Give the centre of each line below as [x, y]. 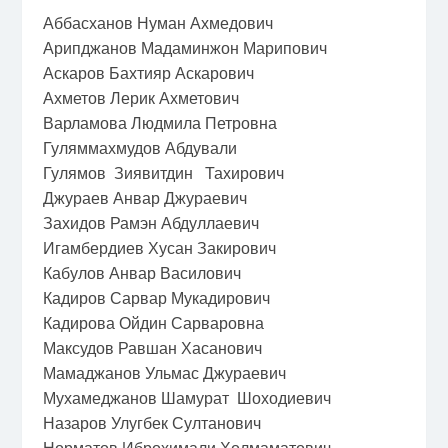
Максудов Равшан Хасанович [152, 347]
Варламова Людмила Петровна [159, 122]
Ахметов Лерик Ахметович [140, 97]
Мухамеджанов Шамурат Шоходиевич [186, 397]
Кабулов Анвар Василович [141, 272]
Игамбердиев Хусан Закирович [159, 247]
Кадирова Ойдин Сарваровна [153, 322]
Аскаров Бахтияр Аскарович [148, 72]
